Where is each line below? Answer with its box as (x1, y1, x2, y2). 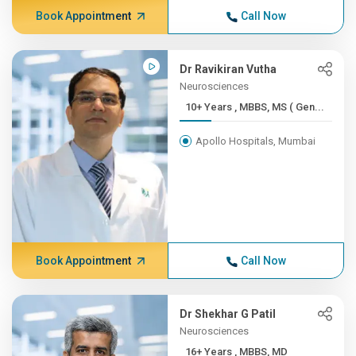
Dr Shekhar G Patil (180, 308, 277, 320)
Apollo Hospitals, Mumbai (195, 135, 316, 147)
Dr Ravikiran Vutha (180, 63, 277, 75)
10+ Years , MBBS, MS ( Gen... (234, 101, 325, 113)
